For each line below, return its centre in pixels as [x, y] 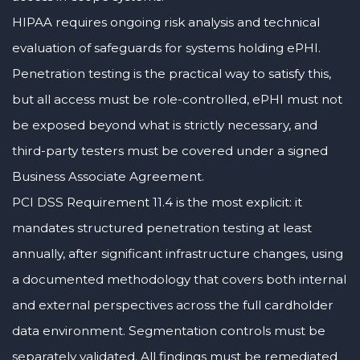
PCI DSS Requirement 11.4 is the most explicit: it [157, 202]
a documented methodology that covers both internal [179, 279]
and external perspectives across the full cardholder [173, 305]
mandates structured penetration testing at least [162, 227]
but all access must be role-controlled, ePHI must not [177, 99]
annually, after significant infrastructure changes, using [178, 253]
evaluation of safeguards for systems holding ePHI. [166, 47]
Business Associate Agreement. [108, 176]
